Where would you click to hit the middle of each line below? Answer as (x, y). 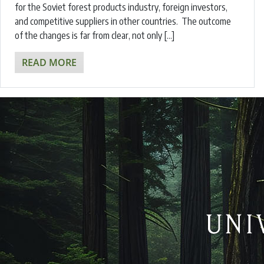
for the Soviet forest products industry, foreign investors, (121, 7)
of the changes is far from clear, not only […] (95, 36)
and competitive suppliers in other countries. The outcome (123, 22)
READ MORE (49, 63)
